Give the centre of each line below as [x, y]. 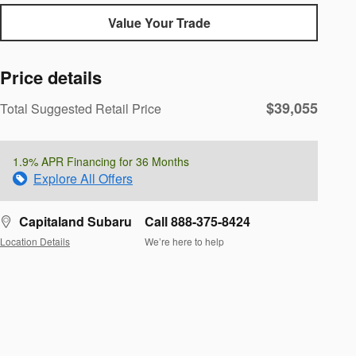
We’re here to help [184, 241]
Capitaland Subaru [75, 222]
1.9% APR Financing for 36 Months [101, 162]
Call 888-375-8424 [197, 222]
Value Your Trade [159, 23]
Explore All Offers [83, 179]
